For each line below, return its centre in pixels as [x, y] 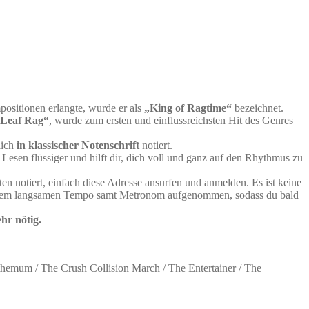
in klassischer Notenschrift [78, 145]
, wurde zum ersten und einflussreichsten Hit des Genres [171, 120]
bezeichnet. [258, 108]
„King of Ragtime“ [188, 108]
